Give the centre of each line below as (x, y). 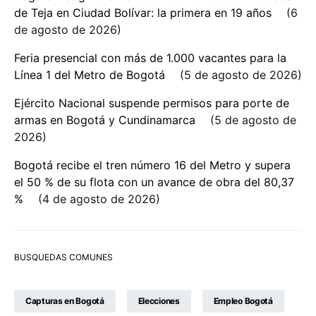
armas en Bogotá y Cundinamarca (105, 120)
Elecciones (159, 301)
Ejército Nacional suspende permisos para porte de (152, 103)
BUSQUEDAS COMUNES (63, 257)
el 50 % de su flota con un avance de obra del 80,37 (154, 182)
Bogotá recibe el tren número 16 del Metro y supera (152, 165)
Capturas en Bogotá (65, 301)
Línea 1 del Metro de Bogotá (90, 75)
